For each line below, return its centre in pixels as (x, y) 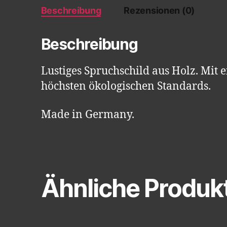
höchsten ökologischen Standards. (126, 87)
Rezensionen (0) (159, 11)
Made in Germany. (87, 115)
